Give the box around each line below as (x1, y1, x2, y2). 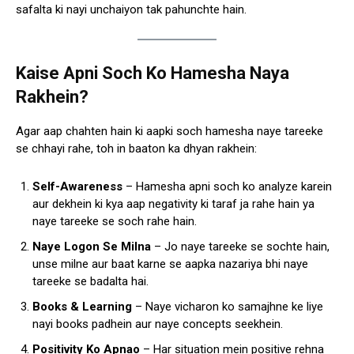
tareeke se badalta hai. (32, 274, 149, 289)
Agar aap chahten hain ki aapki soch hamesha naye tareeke (16, 124, 323, 139)
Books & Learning (32, 299, 132, 314)
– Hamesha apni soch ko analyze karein (122, 179, 332, 194)
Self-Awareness (32, 179, 122, 194)
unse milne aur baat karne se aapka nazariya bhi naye (32, 257, 308, 272)
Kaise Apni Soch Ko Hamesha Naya (16, 63, 289, 84)
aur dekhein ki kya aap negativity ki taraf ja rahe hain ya (32, 197, 314, 212)
